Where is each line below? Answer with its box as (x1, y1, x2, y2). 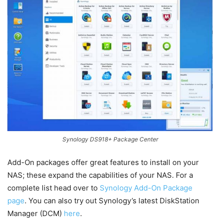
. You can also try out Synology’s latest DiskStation (25, 196, 199, 206)
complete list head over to (7, 183, 100, 193)
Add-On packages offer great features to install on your (7, 158, 199, 167)
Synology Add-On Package (100, 183, 192, 193)
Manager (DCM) (7, 209, 64, 219)
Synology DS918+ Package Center (62, 136, 158, 143)
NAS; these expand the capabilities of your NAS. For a (7, 170, 193, 180)
